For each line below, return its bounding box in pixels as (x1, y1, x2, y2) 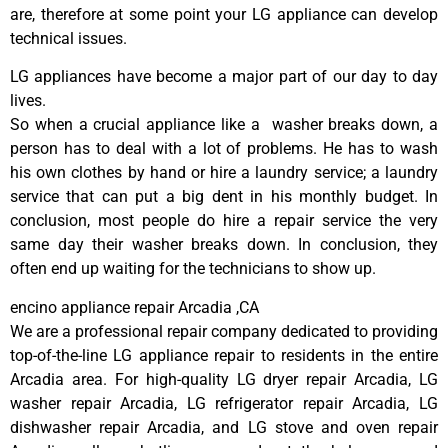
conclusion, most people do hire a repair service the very (10, 211, 438, 231)
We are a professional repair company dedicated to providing (10, 321, 438, 341)
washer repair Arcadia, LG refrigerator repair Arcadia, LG (10, 393, 438, 413)
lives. (10, 91, 46, 111)
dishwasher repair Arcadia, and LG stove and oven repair (10, 417, 438, 437)
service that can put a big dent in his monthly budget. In (10, 187, 438, 207)
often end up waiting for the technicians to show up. (10, 259, 376, 279)
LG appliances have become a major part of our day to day (10, 67, 438, 87)
